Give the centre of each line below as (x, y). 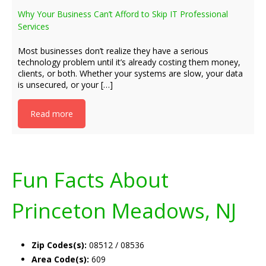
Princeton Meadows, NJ (124, 210)
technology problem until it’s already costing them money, (129, 62)
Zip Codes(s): (59, 245)
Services (34, 26)
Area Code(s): (60, 259)
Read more (52, 114)
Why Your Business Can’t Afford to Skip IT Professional (123, 14)
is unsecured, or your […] (65, 85)
